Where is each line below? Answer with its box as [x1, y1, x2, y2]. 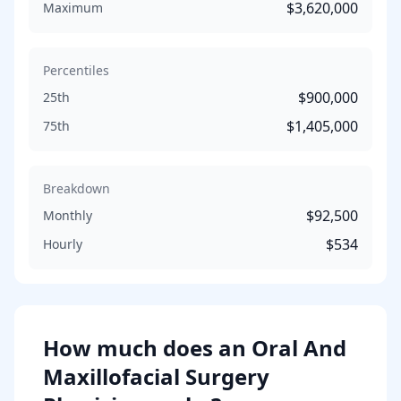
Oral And [252, 333, 346, 363]
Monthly [43, 207, 92, 224]
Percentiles [43, 62, 109, 79]
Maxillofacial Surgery [43, 362, 269, 391]
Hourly [43, 235, 82, 252]
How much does [43, 333, 218, 363]
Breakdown [43, 180, 110, 197]
